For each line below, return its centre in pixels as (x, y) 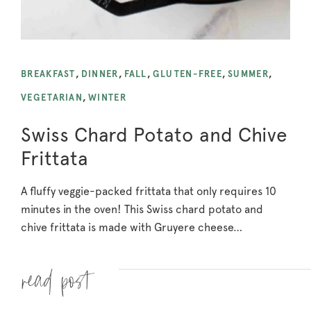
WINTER (107, 97)
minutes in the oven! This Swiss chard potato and (142, 209)
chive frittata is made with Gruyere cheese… (132, 227)
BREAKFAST (48, 74)
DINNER (100, 74)
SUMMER (248, 74)
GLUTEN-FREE (187, 74)
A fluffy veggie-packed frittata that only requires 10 (149, 191)
